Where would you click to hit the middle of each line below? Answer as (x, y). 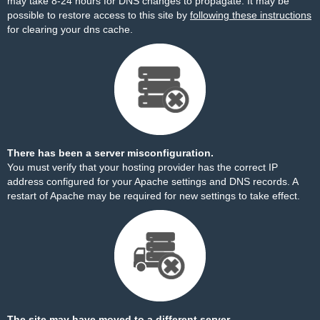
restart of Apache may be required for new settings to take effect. (154, 196)
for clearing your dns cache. (70, 29)
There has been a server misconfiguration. (110, 153)
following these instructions (251, 15)
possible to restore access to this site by (99, 15)
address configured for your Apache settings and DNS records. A (152, 181)
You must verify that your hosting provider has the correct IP (142, 167)
